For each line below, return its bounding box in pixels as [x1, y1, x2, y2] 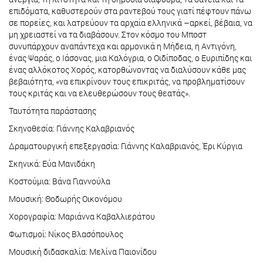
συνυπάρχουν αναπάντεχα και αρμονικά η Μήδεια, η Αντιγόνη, [9, 41, 237, 52]
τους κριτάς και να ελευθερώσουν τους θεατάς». [9, 87, 190, 99]
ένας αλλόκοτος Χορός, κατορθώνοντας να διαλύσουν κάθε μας [9, 64, 246, 76]
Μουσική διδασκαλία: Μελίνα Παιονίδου [9, 246, 157, 258]
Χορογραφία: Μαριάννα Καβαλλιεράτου [9, 211, 155, 222]
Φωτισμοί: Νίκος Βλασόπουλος [9, 228, 123, 240]
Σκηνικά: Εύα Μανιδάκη [9, 158, 95, 170]
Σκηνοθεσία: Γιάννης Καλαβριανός [9, 123, 134, 134]
